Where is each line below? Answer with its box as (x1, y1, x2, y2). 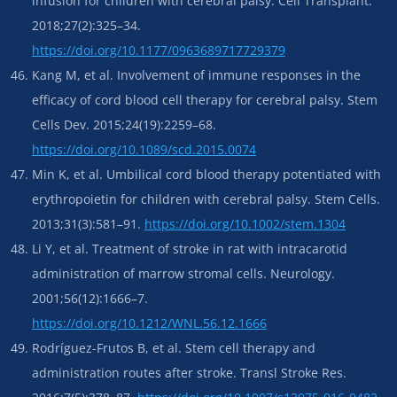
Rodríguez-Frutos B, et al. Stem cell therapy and (32, 339, 315, 356)
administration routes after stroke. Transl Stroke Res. (32, 363, 346, 381)
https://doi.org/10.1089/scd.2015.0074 (32, 140, 256, 158)
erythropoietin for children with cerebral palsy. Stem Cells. (32, 190, 380, 207)
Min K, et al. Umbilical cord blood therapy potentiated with (32, 165, 381, 183)
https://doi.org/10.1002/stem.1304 (144, 214, 346, 232)
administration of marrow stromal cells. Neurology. (32, 264, 335, 282)
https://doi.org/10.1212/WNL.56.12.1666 (32, 314, 267, 331)
